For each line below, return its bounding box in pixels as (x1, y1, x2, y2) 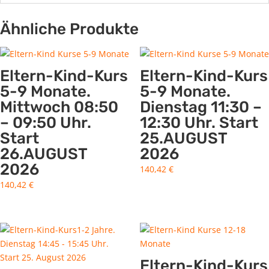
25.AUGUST (139, 129, 227, 148)
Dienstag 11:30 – (139, 98, 262, 116)
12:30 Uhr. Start (139, 113, 258, 132)
